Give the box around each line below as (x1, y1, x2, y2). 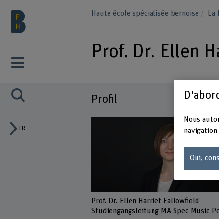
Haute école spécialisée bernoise (91, 9, 201, 17)
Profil (91, 93, 118, 106)
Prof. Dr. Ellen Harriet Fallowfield (91, 197, 200, 205)
